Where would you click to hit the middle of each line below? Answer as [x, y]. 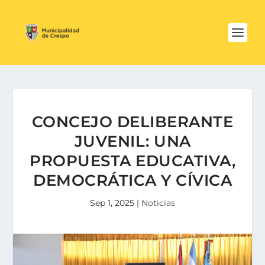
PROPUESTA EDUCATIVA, [132, 161]
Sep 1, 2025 [112, 203]
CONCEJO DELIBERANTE [132, 122]
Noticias [158, 203]
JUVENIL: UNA [132, 141]
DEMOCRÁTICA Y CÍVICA [132, 180]
